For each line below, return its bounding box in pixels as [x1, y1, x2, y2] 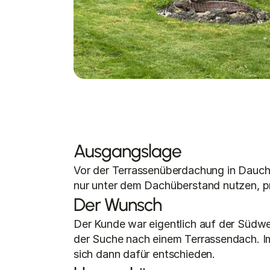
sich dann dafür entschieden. [74, 248, 215, 260]
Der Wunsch [74, 193, 162, 216]
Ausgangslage [74, 140, 181, 162]
